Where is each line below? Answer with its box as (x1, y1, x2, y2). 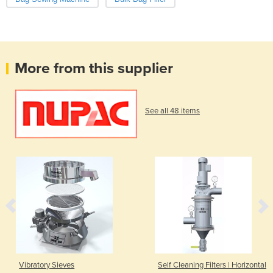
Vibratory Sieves (19, 260, 75, 270)
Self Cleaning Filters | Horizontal (158, 260, 267, 270)
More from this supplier (15, 59, 173, 78)
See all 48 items (145, 105, 200, 116)
